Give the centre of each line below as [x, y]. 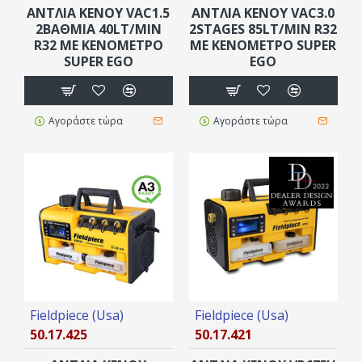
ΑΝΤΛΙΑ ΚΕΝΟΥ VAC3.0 [263, 13]
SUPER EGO [98, 61]
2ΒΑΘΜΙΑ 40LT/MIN [98, 29]
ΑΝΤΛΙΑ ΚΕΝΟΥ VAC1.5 [99, 13]
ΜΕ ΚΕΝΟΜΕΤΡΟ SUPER [263, 45]
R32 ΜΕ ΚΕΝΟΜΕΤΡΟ [98, 45]
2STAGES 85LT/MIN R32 [263, 29]
